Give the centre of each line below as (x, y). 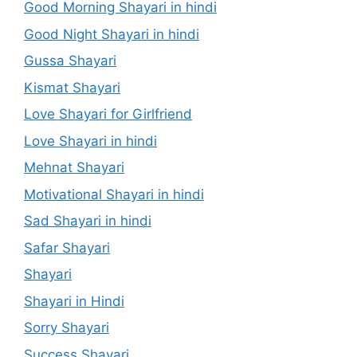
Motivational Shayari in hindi (114, 194)
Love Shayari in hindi (90, 141)
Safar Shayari (67, 247)
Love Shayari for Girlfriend (108, 114)
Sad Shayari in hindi (88, 221)
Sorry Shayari (67, 328)
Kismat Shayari (72, 87)
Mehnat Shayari (74, 167)
